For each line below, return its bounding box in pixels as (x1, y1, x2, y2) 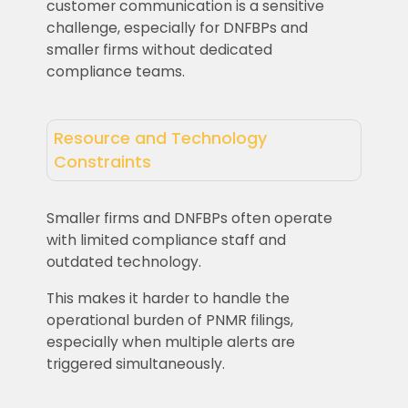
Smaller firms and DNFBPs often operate (46, 208, 332, 228)
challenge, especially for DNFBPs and (46, 18, 308, 38)
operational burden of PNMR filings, (46, 310, 293, 330)
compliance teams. (46, 62, 187, 82)
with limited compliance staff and (46, 229, 286, 250)
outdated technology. (46, 251, 201, 271)
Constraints (53, 150, 151, 174)
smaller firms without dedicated (46, 40, 272, 60)
